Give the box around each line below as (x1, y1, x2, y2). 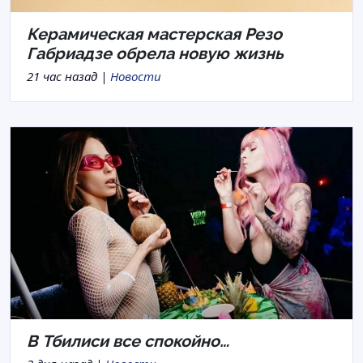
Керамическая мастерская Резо (27, 23, 282, 44)
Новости (110, 67, 161, 84)
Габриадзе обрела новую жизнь (27, 43, 284, 63)
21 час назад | (27, 67, 110, 84)
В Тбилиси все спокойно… (27, 331, 229, 352)
